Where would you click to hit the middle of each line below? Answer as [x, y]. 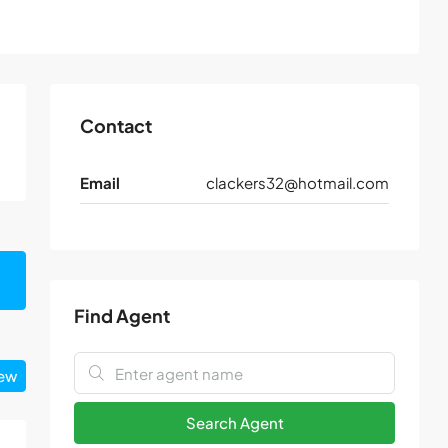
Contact [116, 126]
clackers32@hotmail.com [297, 183]
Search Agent [234, 423]
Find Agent [122, 316]
